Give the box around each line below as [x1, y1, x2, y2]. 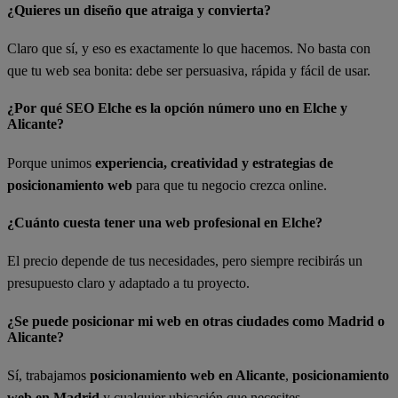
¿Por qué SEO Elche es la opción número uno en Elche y [7, 100, 347, 116]
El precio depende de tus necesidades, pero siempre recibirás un [7, 253, 362, 269]
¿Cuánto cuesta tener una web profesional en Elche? [7, 214, 322, 230]
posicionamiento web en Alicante [90, 367, 285, 383]
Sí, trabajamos [7, 367, 90, 383]
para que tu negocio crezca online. [132, 177, 327, 193]
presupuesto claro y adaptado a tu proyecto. [7, 275, 250, 291]
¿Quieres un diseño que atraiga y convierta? [7, 2, 271, 18]
